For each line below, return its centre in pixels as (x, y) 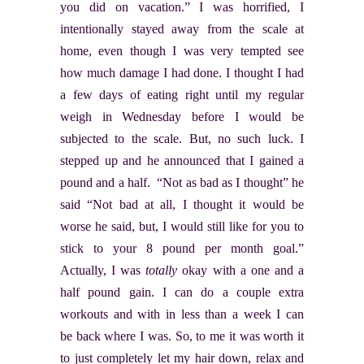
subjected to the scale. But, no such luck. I (182, 138)
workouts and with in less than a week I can (182, 314)
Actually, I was (103, 270)
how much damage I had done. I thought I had (182, 72)
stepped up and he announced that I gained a (182, 160)
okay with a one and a (241, 270)
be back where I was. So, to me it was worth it (182, 336)
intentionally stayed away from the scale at (182, 28)
